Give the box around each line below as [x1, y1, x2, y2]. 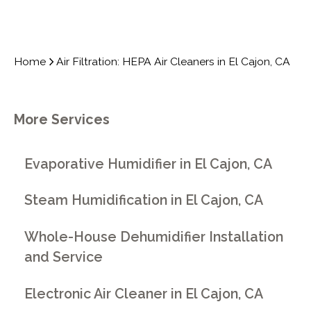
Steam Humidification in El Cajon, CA [24, 192, 264, 209]
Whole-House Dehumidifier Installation [24, 228, 284, 245]
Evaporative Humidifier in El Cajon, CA [24, 155, 273, 172]
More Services [13, 112, 110, 128]
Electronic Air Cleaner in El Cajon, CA [24, 285, 264, 302]
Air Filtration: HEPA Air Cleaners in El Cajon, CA [56, 55, 291, 69]
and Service [24, 249, 103, 265]
